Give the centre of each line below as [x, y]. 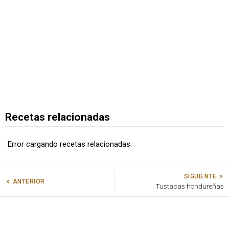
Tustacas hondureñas [189, 186]
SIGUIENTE [200, 176]
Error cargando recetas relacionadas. [70, 144]
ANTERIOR [29, 181]
